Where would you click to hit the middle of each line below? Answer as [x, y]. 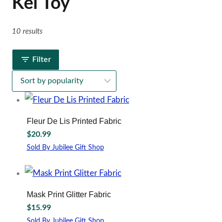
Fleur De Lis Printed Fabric [74, 121]
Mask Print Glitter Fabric [69, 194]
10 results [27, 31]
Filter [42, 59]
